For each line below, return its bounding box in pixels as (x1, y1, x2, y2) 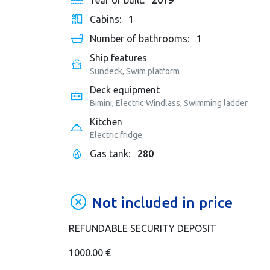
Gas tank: (89, 148, 133, 160)
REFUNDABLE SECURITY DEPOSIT (69, 223, 216, 234)
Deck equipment (89, 84, 160, 96)
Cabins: (89, 14, 124, 25)
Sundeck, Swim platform (89, 66, 180, 77)
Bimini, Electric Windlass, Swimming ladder (89, 98, 248, 108)
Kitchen (89, 116, 122, 128)
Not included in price (88, 195, 233, 212)
